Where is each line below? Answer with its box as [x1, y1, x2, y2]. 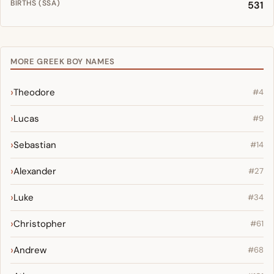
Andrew [13, 244, 46, 257]
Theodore [13, 86, 55, 99]
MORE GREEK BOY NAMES [10, 56, 115, 67]
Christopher [13, 218, 66, 231]
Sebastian [13, 139, 56, 152]
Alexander [13, 165, 56, 178]
